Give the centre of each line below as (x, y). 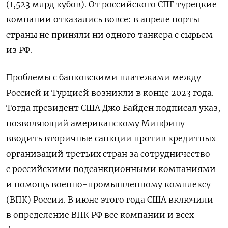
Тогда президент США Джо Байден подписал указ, (113, 108)
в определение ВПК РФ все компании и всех (100, 215)
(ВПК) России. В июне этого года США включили (110, 199)
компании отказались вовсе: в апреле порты (103, 19)
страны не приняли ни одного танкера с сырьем (109, 34)
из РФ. (19, 50)
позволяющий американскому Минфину (95, 123)
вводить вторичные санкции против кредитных (111, 138)
